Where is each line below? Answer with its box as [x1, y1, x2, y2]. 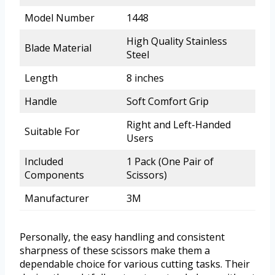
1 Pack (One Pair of [126, 155, 214, 169]
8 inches [126, 71, 164, 85]
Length [25, 71, 58, 85]
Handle [25, 95, 57, 109]
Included [25, 155, 63, 169]
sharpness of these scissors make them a [20, 244, 210, 258]
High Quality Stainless [126, 34, 227, 48]
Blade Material [25, 41, 91, 55]
